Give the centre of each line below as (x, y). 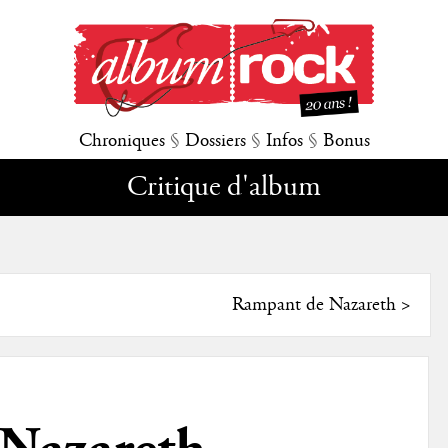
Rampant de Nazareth (313, 305)
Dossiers (215, 141)
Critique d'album (224, 188)
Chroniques (121, 141)
